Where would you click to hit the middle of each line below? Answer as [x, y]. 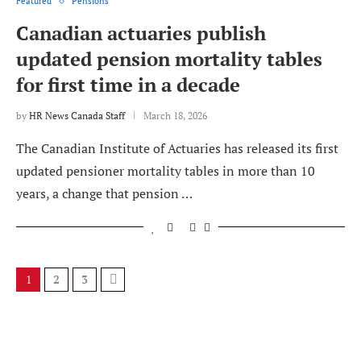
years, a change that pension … [104, 194]
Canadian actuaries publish [141, 33]
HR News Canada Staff [77, 116]
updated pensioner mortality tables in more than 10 [166, 171]
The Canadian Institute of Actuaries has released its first [177, 149]
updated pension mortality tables [169, 59]
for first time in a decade [128, 85]
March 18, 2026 [175, 116]
